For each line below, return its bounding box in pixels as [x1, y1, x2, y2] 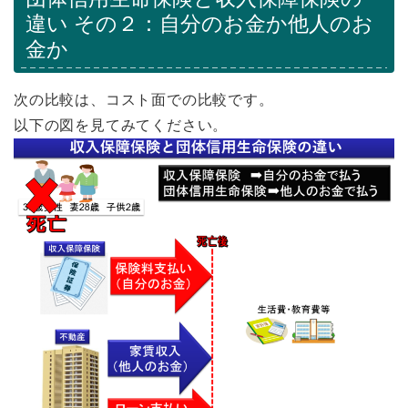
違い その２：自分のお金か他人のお [25, 12, 373, 36]
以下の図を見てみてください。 [14, 117, 229, 134]
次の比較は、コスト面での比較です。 [14, 92, 274, 108]
